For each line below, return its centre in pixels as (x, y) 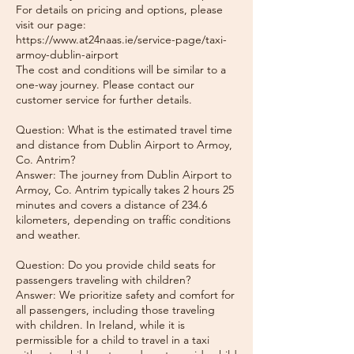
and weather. (48, 235)
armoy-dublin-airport (67, 55)
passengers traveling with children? (103, 280)
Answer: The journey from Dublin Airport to (124, 175)
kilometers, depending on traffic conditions (123, 220)
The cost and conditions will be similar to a (121, 70)
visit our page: (51, 24)
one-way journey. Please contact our (105, 85)
